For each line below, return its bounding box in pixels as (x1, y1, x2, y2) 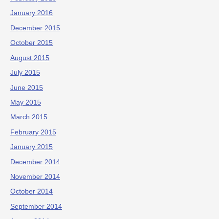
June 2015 (10, 84, 44, 91)
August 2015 (10, 54, 50, 62)
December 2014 (10, 158, 61, 166)
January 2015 (10, 143, 53, 151)
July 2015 (10, 69, 41, 77)
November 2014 (10, 173, 61, 180)
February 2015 (10, 128, 57, 136)
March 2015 (10, 113, 48, 121)
